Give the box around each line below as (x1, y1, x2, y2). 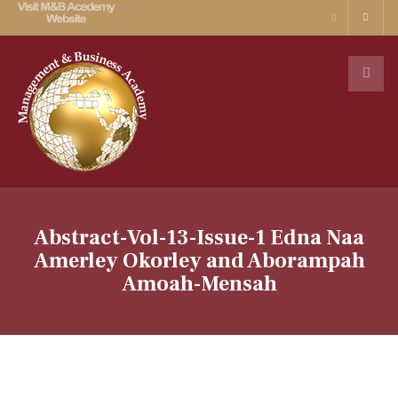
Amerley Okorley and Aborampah (33, 247, 365, 275)
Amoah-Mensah (121, 270, 277, 298)
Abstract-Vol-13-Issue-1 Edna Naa (34, 224, 364, 251)
